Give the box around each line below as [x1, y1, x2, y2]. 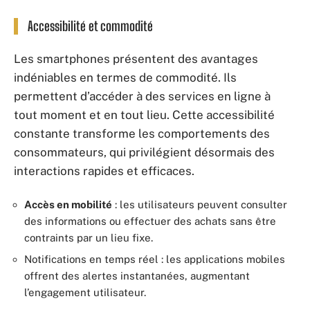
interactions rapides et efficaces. [14, 164, 194, 178]
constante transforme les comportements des [14, 127, 270, 140]
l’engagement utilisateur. [24, 286, 146, 298]
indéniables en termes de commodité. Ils [14, 71, 237, 84]
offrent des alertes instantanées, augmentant [24, 270, 250, 282]
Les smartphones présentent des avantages [14, 52, 258, 66]
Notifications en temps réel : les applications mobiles [24, 253, 285, 265]
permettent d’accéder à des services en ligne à [14, 89, 271, 103]
